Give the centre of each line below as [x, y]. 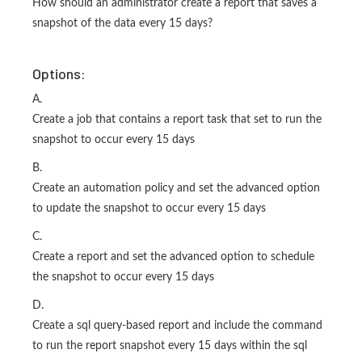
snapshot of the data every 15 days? [122, 23]
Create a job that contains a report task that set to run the [177, 120]
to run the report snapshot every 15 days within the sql [170, 346]
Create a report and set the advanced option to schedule [173, 257]
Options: [59, 74]
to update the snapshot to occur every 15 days [149, 208]
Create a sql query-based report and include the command [177, 326]
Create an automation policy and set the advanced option [176, 188]
